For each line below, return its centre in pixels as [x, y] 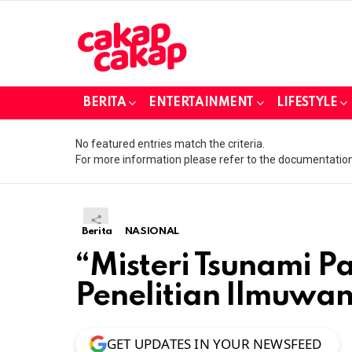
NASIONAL [152, 231]
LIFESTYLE [307, 103]
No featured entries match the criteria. [170, 143]
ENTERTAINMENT [202, 103]
